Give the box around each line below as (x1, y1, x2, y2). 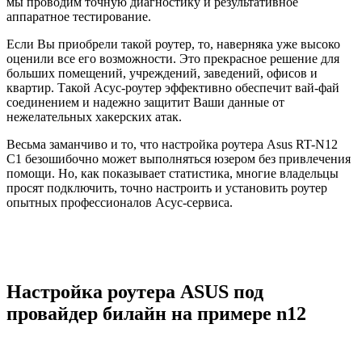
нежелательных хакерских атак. (6, 109, 182, 124)
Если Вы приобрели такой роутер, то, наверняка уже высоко (6, 36, 340, 51)
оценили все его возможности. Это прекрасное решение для (6, 51, 339, 65)
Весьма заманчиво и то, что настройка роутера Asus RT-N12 (6, 137, 338, 151)
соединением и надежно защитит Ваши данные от (6, 95, 284, 109)
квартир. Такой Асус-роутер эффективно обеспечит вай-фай (6, 80, 339, 95)
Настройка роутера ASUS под (6, 280, 263, 302)
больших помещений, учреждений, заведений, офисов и (6, 65, 318, 80)
